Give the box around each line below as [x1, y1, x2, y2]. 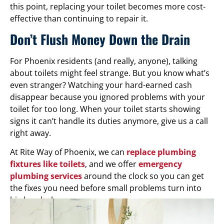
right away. [10, 127, 53, 139]
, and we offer [85, 158, 138, 170]
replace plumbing [126, 146, 196, 158]
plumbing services [10, 170, 82, 182]
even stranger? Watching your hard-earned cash [10, 79, 192, 91]
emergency [138, 158, 182, 170]
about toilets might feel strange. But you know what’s [10, 67, 209, 79]
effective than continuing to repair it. [10, 12, 148, 24]
